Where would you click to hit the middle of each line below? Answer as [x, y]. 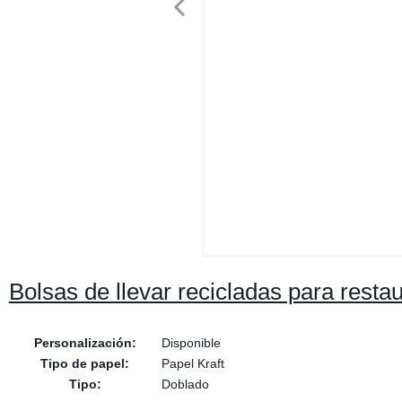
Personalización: [85, 343]
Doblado [185, 384]
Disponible [191, 343]
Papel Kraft [192, 363]
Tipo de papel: [85, 363]
